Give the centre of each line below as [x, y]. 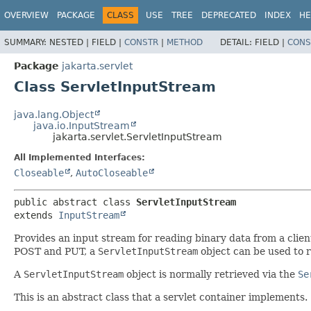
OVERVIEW [26, 15]
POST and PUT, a [56, 251]
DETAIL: [237, 42]
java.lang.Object [54, 114]
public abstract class [75, 202]
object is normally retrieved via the [211, 274]
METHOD [185, 42]
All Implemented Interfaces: [79, 157]
